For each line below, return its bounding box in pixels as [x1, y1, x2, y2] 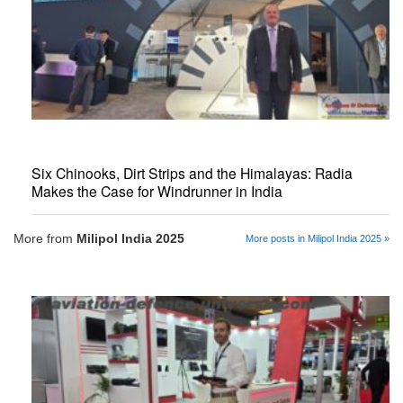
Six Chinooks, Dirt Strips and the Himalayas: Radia [31, 163, 353, 184]
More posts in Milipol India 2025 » [246, 232, 390, 244]
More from [13, 230, 76, 246]
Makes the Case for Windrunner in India [31, 181, 282, 201]
